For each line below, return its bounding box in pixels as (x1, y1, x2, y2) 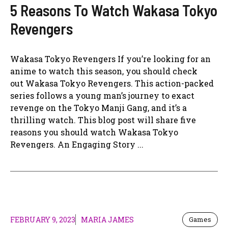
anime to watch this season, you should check (10, 65, 197, 76)
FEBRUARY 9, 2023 (10, 214, 75, 224)
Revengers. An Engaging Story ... (10, 138, 144, 150)
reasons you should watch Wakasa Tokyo (10, 126, 178, 137)
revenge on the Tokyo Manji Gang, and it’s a (10, 102, 187, 113)
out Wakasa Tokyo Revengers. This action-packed (10, 77, 214, 89)
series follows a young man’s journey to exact (10, 90, 194, 101)
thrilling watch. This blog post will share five (10, 114, 196, 125)
